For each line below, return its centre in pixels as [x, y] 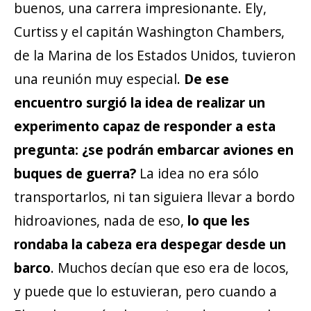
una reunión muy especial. [99, 78]
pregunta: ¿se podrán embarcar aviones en [154, 149]
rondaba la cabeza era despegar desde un [150, 244]
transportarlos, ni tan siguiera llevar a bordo [154, 196]
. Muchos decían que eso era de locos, [170, 267]
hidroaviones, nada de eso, [101, 220]
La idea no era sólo [197, 173]
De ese [207, 78]
